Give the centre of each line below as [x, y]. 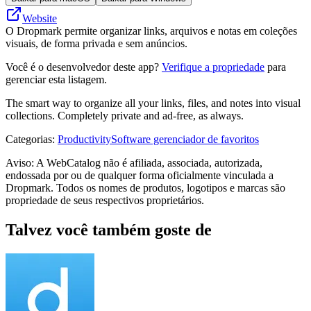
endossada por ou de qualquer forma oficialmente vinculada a [140, 175]
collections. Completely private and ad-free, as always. [125, 115]
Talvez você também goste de [109, 229]
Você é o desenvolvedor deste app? [84, 67]
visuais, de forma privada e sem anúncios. [96, 43]
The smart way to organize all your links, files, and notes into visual [153, 103]
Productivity [84, 139]
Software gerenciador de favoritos [185, 139]
